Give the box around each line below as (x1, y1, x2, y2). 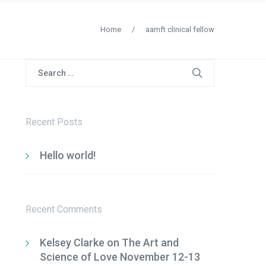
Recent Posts (25, 116, 83, 128)
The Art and (121, 236, 179, 249)
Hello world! (39, 149, 96, 161)
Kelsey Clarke (39, 236, 104, 249)
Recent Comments (25, 204, 102, 215)
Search (24, 59, 59, 72)
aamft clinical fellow (145, 24, 214, 34)
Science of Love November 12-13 (39, 251, 200, 263)
